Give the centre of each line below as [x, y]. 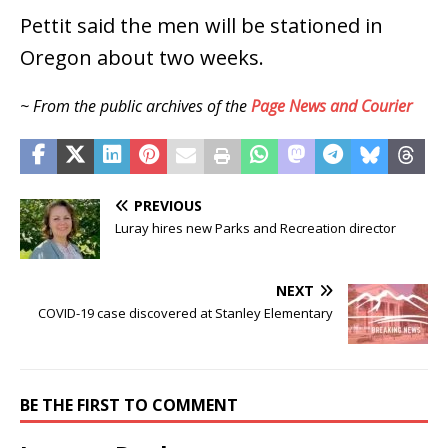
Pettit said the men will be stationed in [201, 25]
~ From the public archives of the [135, 105]
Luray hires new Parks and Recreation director [255, 227]
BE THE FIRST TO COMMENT [129, 404]
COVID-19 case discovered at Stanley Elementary [185, 312]
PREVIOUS [168, 205]
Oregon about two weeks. [144, 57]
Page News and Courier [331, 105]
